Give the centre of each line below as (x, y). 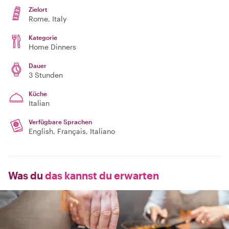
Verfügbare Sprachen (60, 122)
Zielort (38, 9)
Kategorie (43, 37)
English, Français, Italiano (72, 131)
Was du (26, 175)
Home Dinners (52, 47)
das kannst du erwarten (101, 175)
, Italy (57, 19)
